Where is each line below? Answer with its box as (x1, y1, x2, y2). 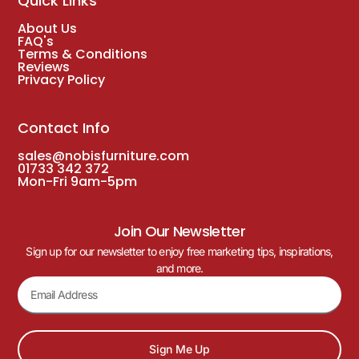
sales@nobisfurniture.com (18, 146, 190, 165)
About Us (18, 18, 78, 38)
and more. (155, 261, 204, 276)
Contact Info (18, 117, 111, 138)
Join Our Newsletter (114, 221, 245, 242)
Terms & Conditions (18, 44, 148, 63)
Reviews (18, 57, 71, 76)
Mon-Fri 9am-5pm (18, 171, 138, 191)
